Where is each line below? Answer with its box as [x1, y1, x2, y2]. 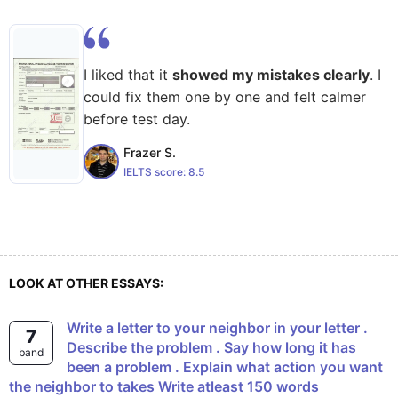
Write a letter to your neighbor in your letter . [67, 319, 80, 337]
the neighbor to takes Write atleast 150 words [9, 378, 319, 395]
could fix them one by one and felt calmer [84, 88, 366, 106]
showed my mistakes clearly [172, 66, 370, 84]
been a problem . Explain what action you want [67, 358, 383, 376]
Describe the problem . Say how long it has [67, 338, 356, 356]
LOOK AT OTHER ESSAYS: [9, 275, 163, 291]
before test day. [84, 110, 190, 128]
